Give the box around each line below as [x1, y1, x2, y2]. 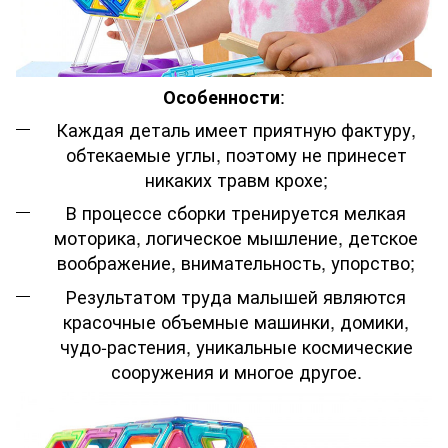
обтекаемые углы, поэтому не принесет [65, 140, 407, 167]
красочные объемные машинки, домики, [63, 307, 409, 334]
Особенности [163, 83, 280, 110]
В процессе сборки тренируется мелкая [66, 199, 406, 226]
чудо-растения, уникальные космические [59, 332, 413, 359]
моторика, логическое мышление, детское [54, 224, 418, 251]
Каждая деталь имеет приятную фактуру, [56, 115, 416, 142]
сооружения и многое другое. [110, 357, 362, 384]
